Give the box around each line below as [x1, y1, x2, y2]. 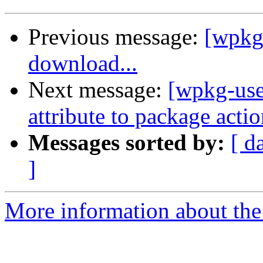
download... [28, 50, 137, 76]
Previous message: [28, 24, 204, 50]
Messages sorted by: [28, 130, 225, 156]
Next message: [28, 77, 168, 103]
